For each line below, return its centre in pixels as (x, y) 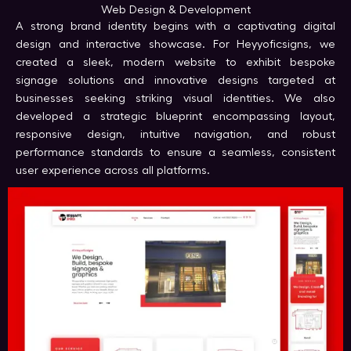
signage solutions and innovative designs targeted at (175, 81)
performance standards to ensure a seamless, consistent (175, 153)
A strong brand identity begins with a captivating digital (175, 27)
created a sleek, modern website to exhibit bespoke (175, 63)
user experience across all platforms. (113, 171)
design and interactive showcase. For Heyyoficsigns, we (175, 45)
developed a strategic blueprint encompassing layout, (175, 117)
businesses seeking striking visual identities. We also (175, 99)
